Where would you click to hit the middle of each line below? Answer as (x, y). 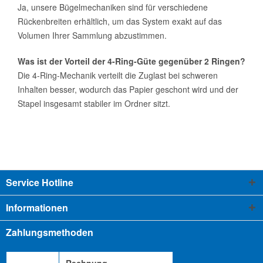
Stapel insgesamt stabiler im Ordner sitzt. (94, 103)
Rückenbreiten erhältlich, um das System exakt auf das (120, 21)
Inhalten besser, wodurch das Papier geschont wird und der (128, 89)
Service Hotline (40, 182)
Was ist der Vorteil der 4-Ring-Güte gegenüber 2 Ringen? (131, 61)
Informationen (37, 207)
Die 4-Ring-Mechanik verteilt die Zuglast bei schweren (118, 75)
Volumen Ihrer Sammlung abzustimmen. (92, 35)
